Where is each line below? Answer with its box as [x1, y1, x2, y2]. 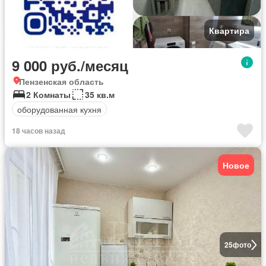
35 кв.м [85, 88, 115, 100]
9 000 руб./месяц [12, 55, 128, 75]
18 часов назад [12, 125, 65, 136]
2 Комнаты [26, 88, 71, 100]
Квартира [209, 24, 249, 36]
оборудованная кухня [17, 103, 102, 115]
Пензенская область [19, 75, 104, 87]
